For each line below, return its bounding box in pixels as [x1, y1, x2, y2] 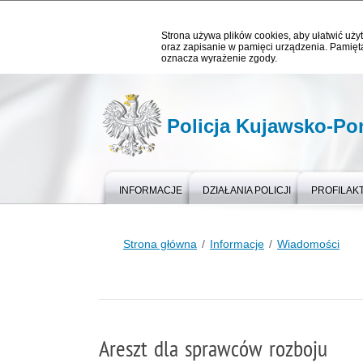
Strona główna [123, 237, 197, 250]
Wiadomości [277, 237, 340, 250]
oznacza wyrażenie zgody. [161, 53, 277, 64]
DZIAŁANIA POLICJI [203, 185, 291, 196]
